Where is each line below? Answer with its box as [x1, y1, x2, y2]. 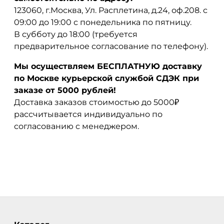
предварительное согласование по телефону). [14, 41, 208, 51]
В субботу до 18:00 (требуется [14, 29, 137, 39]
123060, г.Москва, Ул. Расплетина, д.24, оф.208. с [14, 5, 207, 15]
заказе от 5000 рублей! [14, 85, 116, 95]
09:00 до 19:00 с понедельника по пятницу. [14, 17, 191, 27]
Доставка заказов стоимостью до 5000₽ [14, 97, 179, 107]
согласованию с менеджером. [14, 121, 139, 131]
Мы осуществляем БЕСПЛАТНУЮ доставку [14, 61, 202, 71]
